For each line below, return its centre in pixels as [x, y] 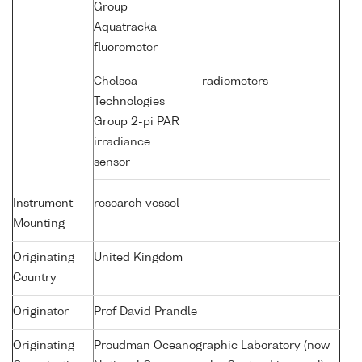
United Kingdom [138, 258]
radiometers [234, 82]
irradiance [122, 143]
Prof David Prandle [145, 312]
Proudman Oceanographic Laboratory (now [212, 346]
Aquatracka [125, 28]
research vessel [137, 204]
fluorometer [127, 48]
